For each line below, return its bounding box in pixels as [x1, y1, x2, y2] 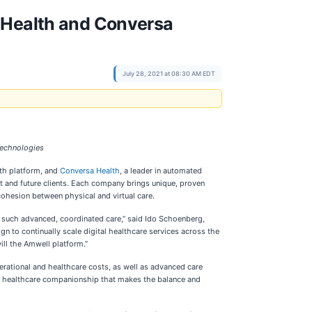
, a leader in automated [120, 166, 202, 175]
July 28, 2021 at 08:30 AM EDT [123, 70, 215, 77]
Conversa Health [60, 166, 120, 175]
